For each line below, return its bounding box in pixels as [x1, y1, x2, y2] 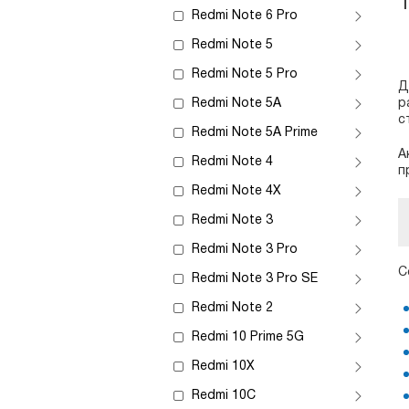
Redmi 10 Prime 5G [192, 331, 304, 343]
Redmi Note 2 [192, 302, 273, 314]
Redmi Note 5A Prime [192, 127, 318, 139]
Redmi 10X [192, 361, 255, 372]
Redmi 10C [192, 390, 256, 402]
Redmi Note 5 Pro [192, 68, 298, 80]
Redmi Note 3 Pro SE [192, 273, 318, 285]
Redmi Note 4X [192, 185, 281, 197]
